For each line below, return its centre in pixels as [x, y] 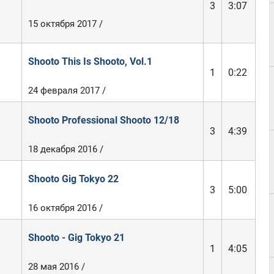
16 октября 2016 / [65, 208]
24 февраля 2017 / [67, 91]
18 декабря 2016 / [65, 149]
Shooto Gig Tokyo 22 [73, 179]
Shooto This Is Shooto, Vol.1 [90, 61]
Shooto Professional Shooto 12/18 [103, 120]
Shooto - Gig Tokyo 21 [76, 238]
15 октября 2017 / [65, 24]
